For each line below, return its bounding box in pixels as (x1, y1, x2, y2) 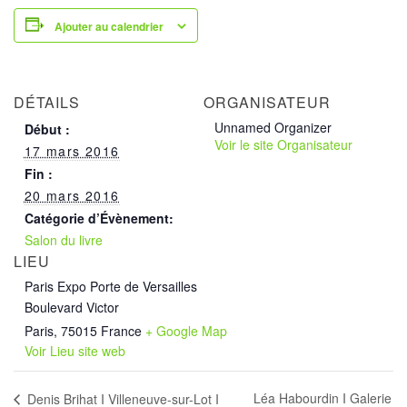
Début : (24, 119, 70, 138)
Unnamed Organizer (213, 117, 332, 136)
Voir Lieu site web (24, 341, 125, 360)
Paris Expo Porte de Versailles (24, 276, 197, 295)
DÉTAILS (14, 91, 80, 113)
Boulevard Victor (24, 297, 119, 316)
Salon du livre (24, 230, 103, 249)
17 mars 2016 (24, 141, 120, 160)
